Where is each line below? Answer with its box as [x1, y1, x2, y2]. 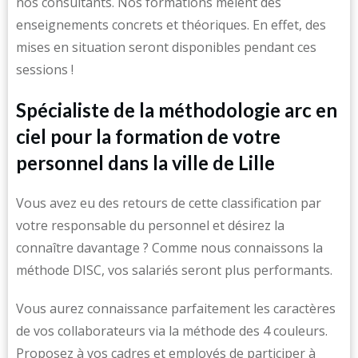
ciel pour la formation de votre [16, 125, 280, 148]
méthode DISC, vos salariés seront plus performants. [16, 261, 332, 279]
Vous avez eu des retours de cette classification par [16, 194, 321, 212]
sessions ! [16, 61, 74, 78]
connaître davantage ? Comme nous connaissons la [16, 239, 323, 257]
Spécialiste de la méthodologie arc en [16, 98, 337, 121]
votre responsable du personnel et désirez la [16, 217, 284, 234]
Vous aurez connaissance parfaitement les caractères [16, 300, 336, 317]
